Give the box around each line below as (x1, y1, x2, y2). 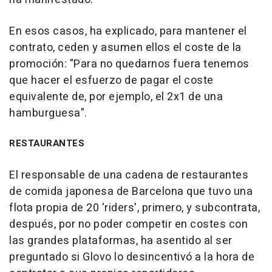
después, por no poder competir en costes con (9, 216, 248, 233)
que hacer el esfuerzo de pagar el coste (9, 72, 214, 89)
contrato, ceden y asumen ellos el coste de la (9, 39, 242, 56)
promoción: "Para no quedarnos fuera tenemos (9, 55, 250, 72)
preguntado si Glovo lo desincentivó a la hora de (9, 248, 254, 265)
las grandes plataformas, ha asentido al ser (9, 232, 233, 249)
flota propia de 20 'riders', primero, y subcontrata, (9, 199, 260, 216)
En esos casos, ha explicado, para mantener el (9, 22, 247, 39)
